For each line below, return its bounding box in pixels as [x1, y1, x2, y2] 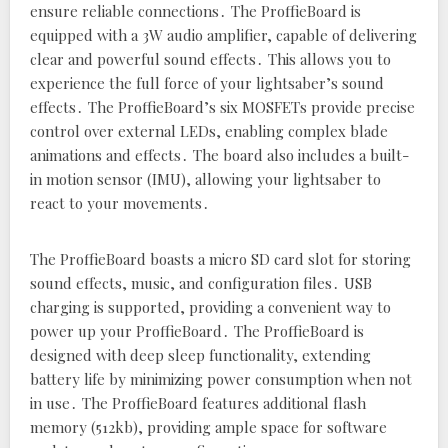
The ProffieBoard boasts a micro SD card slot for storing [30, 249, 411, 269]
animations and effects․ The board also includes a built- [30, 145, 409, 165]
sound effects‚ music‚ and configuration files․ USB [30, 273, 372, 293]
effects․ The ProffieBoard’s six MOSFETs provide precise [30, 97, 415, 117]
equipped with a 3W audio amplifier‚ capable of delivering [30, 25, 417, 45]
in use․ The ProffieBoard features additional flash [30, 393, 366, 413]
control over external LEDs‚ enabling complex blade [30, 121, 388, 141]
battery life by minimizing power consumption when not [30, 369, 412, 389]
